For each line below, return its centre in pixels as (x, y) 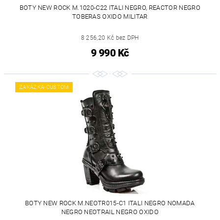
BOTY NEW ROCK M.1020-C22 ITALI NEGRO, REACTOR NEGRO (110, 7)
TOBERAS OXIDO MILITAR (110, 16)
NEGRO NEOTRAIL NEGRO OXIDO (110, 212)
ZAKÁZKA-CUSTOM (44, 87)
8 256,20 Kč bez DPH (110, 38)
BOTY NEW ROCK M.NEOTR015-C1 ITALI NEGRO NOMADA (110, 203)
